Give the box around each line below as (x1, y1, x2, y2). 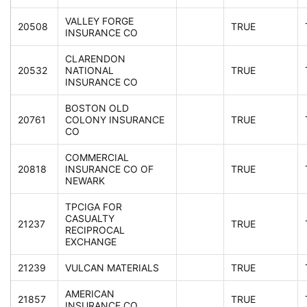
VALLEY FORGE (65, 15, 134, 27)
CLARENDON (65, 53, 125, 65)
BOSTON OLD (65, 102, 129, 114)
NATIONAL (65, 64, 114, 77)
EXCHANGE (65, 236, 116, 248)
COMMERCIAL (65, 151, 129, 164)
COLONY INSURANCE (65, 114, 164, 126)
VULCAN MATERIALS (65, 262, 159, 274)
